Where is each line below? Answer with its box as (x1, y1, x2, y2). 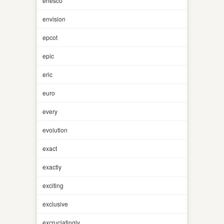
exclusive (42, 199, 68, 208)
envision (42, 14, 65, 23)
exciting (42, 180, 63, 189)
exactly (42, 162, 61, 171)
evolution (42, 125, 67, 134)
